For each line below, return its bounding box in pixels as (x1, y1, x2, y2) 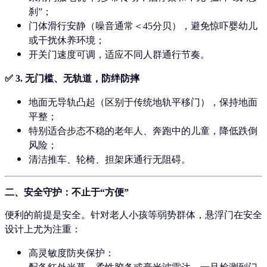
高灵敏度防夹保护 (29, 247, 105, 258)
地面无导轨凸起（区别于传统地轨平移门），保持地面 (29, 97, 257, 108)
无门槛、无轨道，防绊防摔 (25, 73, 139, 84)
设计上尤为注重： (5, 223, 81, 234)
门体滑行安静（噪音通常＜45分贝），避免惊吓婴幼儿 (29, 21, 257, 32)
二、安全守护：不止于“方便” (5, 187, 129, 198)
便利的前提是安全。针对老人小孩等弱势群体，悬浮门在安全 (5, 209, 262, 220)
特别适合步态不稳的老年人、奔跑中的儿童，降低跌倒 (29, 126, 257, 136)
